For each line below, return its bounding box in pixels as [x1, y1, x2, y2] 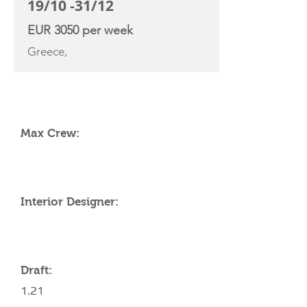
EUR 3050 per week [27, 23, 133, 38]
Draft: [21, 264, 52, 277]
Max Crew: [21, 127, 79, 140]
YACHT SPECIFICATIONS [21, 89, 149, 102]
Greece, [27, 45, 67, 58]
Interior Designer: [21, 195, 119, 208]
